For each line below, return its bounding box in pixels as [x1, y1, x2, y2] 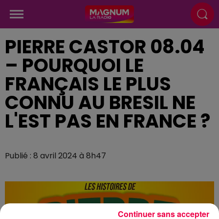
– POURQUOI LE [5, 52, 144, 78]
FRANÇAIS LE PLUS [5, 71, 171, 97]
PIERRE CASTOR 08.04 [5, 34, 204, 60]
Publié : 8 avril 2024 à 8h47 [5, 150, 106, 161]
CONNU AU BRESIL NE [5, 89, 196, 115]
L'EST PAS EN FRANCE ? [5, 108, 210, 134]
